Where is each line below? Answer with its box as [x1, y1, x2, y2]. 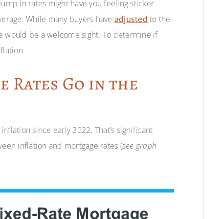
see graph [122, 140, 157, 151]
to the [147, 13, 171, 24]
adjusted [114, 13, 148, 24]
